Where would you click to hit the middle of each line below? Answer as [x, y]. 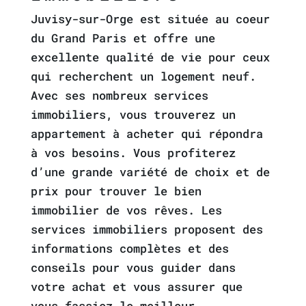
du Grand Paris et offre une [123, 38]
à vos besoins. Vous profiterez [133, 153]
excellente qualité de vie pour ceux [150, 57]
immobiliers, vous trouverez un [133, 114]
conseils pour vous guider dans [133, 267]
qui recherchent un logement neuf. [143, 76]
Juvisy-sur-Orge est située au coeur [150, 19]
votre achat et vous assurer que [136, 287]
